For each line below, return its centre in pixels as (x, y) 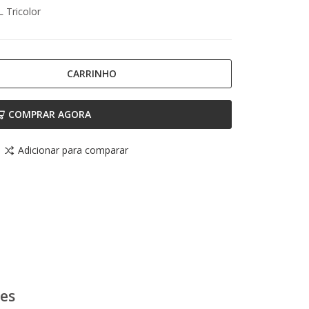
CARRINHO (91, 73)
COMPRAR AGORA (49, 114)
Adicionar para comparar (73, 150)
